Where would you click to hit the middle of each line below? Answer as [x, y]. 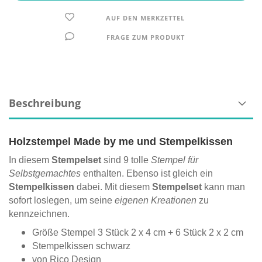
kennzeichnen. [39, 214]
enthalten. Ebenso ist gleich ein [147, 173]
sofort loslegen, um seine [62, 200]
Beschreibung [45, 103]
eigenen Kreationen [156, 200]
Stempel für [175, 160]
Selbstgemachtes [45, 173]
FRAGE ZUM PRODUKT [145, 37]
